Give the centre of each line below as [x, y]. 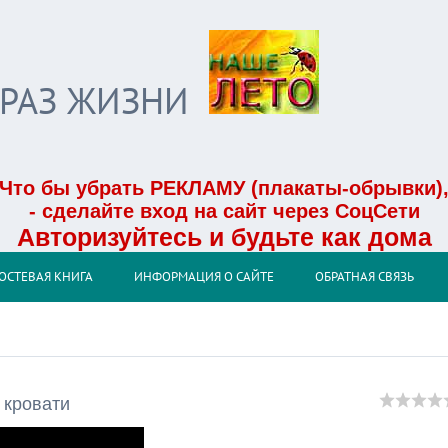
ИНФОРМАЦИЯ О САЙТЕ [204, 276]
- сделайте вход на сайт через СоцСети [224, 211]
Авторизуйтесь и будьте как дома [224, 237]
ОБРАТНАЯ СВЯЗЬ [364, 276]
